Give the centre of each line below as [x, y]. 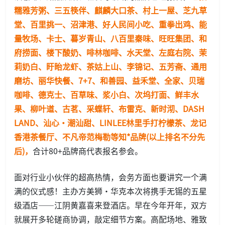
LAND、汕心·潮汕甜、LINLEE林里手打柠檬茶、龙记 [110, 122]
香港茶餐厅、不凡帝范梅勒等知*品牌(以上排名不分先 [109, 136]
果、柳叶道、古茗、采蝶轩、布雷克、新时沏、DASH [109, 108]
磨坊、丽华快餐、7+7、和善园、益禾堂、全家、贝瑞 [109, 80]
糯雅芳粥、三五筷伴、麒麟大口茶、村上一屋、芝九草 [110, 10]
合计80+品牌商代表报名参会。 [88, 150]
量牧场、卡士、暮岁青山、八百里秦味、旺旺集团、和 [110, 38]
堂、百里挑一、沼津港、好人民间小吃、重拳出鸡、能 [110, 24]
